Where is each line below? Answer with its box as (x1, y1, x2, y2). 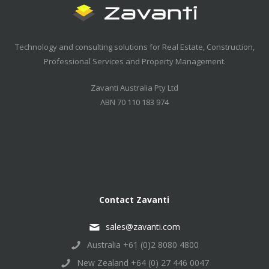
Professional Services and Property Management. (43, 56, 226, 67)
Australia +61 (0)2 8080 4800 (87, 239, 199, 250)
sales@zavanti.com (106, 221, 180, 232)
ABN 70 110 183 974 (100, 97, 169, 107)
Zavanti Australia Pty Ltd (91, 82, 178, 93)
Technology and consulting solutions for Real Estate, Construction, (14, 41, 255, 52)
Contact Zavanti (98, 194, 169, 205)
